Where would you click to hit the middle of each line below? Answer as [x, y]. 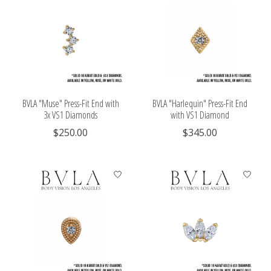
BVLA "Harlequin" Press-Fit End [200, 103]
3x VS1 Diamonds [71, 115]
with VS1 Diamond [200, 115]
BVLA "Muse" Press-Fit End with [70, 103]
